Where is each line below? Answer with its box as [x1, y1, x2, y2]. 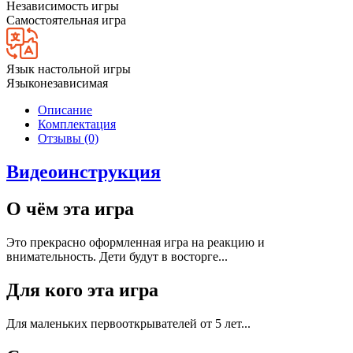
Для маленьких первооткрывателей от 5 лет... [6, 316, 251, 330]
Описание [38, 103, 92, 117]
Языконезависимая [6, 76, 108, 91]
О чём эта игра [6, 199, 134, 220]
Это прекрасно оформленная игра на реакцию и [6, 236, 265, 250]
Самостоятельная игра [6, 13, 126, 28]
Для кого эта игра [6, 280, 158, 300]
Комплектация [38, 117, 116, 132]
